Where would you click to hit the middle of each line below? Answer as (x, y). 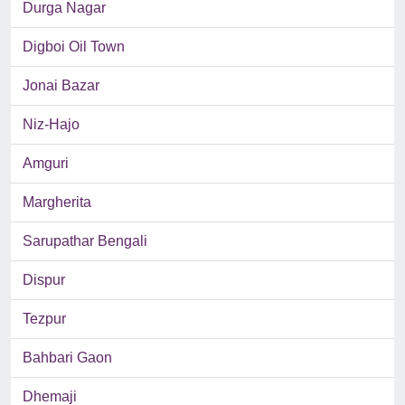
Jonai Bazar (61, 86)
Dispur (44, 280)
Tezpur (44, 319)
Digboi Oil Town (74, 47)
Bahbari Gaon (67, 358)
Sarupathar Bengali (85, 241)
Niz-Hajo (51, 125)
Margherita (57, 202)
